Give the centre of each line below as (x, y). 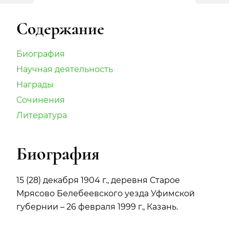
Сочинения (41, 100)
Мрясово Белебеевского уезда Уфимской (106, 194)
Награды (35, 85)
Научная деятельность (65, 70)
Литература (42, 116)
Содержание (60, 29)
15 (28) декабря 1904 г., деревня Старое (98, 180)
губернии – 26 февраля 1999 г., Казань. (97, 207)
